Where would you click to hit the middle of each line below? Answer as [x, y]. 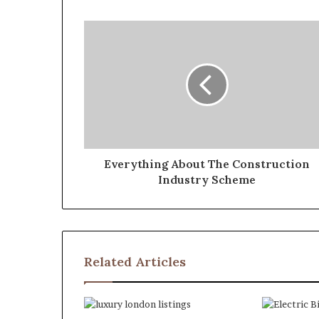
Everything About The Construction [207, 163]
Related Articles [135, 261]
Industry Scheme [207, 179]
